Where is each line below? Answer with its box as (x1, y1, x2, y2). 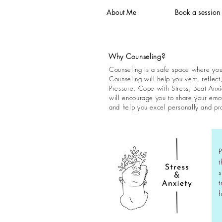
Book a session (175, 7, 220, 17)
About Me (107, 7, 136, 17)
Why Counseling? (109, 52, 166, 61)
